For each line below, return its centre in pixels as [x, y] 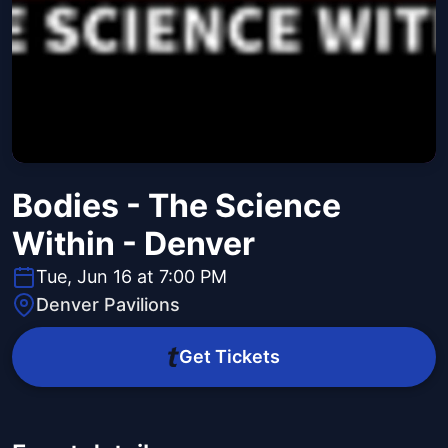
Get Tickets [229, 357]
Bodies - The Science [176, 206]
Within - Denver [133, 244]
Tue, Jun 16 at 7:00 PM [131, 277]
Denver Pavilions [108, 305]
